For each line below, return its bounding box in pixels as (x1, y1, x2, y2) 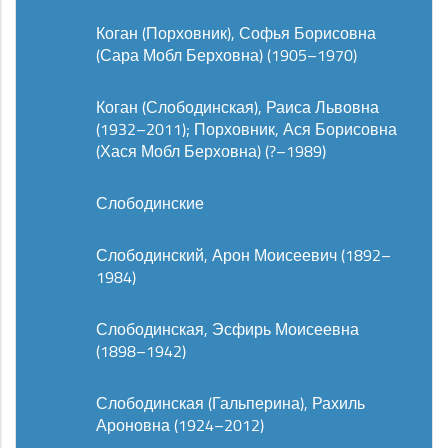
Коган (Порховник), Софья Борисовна (96, 22, 376, 44)
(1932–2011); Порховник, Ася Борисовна (96, 118, 397, 140)
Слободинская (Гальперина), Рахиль (96, 392, 365, 414)
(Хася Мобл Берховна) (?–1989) (96, 140, 326, 162)
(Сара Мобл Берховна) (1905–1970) (96, 44, 357, 66)
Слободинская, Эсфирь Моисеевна (96, 318, 359, 340)
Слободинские (96, 192, 204, 214)
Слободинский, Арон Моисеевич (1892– (96, 244, 391, 266)
